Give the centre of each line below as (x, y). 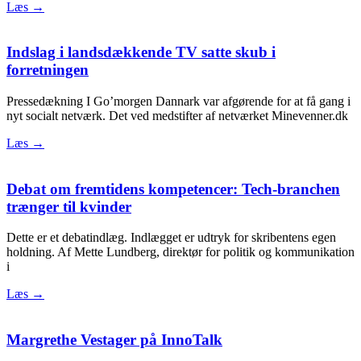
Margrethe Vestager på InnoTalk (114, 340)
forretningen (48, 70)
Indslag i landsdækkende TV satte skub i (141, 52)
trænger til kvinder (69, 206)
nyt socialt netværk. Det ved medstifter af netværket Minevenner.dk (177, 115)
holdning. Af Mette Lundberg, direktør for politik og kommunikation (180, 252)
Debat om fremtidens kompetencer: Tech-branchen (173, 189)
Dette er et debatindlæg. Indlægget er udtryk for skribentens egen (171, 238)
